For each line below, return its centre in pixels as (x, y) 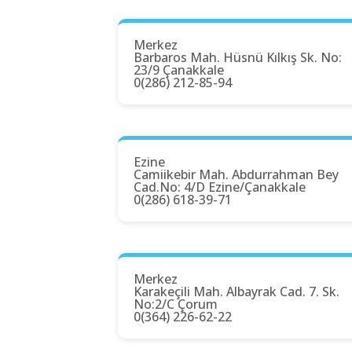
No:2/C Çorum (176, 304)
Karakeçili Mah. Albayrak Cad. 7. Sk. (236, 292)
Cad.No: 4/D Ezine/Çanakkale (220, 187)
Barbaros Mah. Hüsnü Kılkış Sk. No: (238, 58)
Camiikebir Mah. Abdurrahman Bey (236, 175)
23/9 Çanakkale (179, 70)
